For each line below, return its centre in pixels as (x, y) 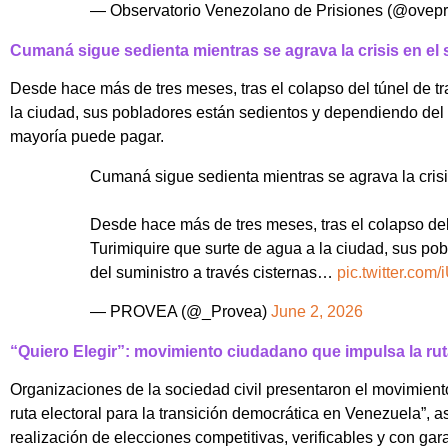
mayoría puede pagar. (87, 137)
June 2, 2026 (317, 311)
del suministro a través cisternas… (213, 273)
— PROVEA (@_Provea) (180, 311)
